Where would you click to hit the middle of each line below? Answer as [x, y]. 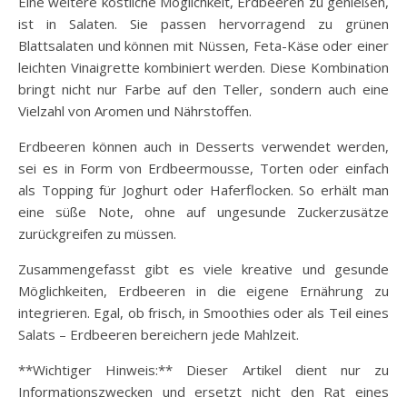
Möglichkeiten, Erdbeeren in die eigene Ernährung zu [203, 290]
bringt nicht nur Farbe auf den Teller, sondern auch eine [203, 89]
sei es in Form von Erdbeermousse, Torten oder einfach [203, 168]
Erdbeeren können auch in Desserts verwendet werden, [203, 146]
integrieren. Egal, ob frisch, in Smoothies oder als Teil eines [203, 312]
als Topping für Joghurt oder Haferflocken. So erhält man [203, 189]
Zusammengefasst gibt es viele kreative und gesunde [203, 268]
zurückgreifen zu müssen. [97, 233]
